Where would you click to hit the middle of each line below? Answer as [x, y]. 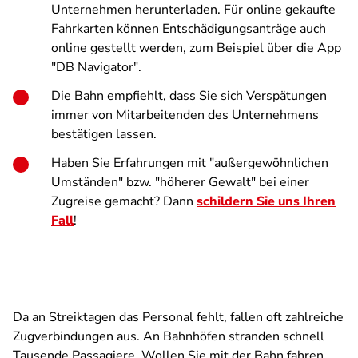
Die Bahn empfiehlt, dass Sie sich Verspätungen [189, 96]
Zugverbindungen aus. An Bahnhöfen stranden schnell [169, 336]
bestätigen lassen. [104, 134]
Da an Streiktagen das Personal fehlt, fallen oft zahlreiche [178, 317]
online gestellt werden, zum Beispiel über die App [196, 48]
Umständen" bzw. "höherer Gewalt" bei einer [180, 182]
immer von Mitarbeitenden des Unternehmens [185, 115]
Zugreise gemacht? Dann [124, 201]
